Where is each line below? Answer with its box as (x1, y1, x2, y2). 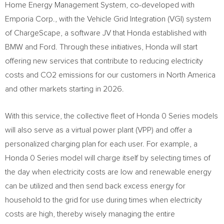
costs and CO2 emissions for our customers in (5, 71, 166, 79)
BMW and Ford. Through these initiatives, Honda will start (5, 43, 197, 51)
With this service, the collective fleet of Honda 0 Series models (5, 112, 218, 120)
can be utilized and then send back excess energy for (5, 182, 185, 190)
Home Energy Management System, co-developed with (5, 1, 194, 9)
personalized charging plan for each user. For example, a (5, 140, 197, 148)
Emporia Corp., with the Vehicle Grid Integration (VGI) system (5, 15, 211, 23)
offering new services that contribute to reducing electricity (5, 57, 203, 65)
